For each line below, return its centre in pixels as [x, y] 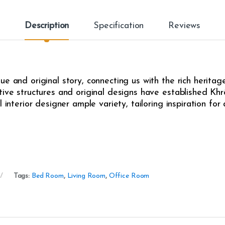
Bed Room [47, 176]
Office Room [129, 176]
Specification [119, 26]
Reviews [185, 26]
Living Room [86, 176]
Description [47, 26]
